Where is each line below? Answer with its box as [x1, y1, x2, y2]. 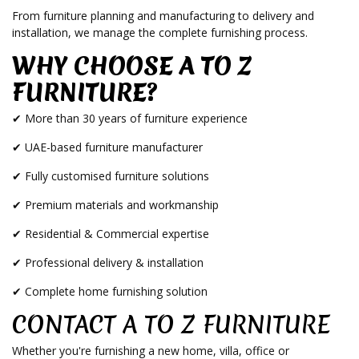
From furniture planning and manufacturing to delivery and [12, 8, 314, 24]
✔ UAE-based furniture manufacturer [12, 139, 203, 155]
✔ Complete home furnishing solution [12, 284, 208, 300]
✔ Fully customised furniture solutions [12, 168, 209, 184]
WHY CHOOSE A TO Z [12, 50, 252, 83]
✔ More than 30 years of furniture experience [12, 111, 248, 127]
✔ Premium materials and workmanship [12, 197, 219, 213]
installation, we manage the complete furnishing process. [12, 25, 308, 41]
